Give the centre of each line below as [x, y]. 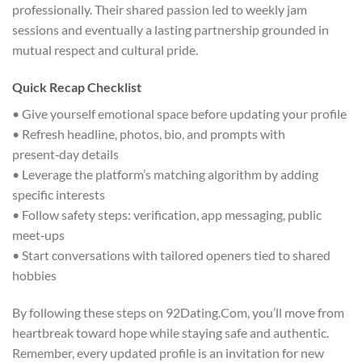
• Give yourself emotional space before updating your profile [179, 114]
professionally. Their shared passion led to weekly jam [160, 10]
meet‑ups [38, 235]
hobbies [34, 276]
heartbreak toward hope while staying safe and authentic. [170, 333]
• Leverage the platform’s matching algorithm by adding [165, 175]
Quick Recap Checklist [77, 87]
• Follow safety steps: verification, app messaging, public [167, 215]
